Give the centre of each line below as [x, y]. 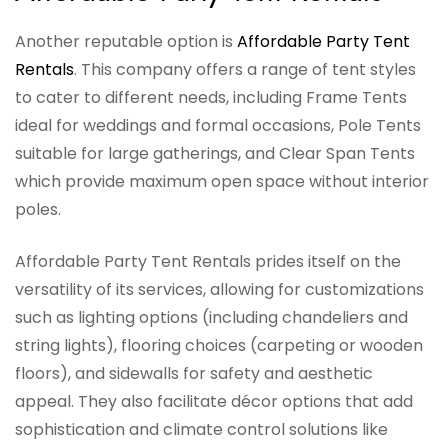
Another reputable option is [126, 42]
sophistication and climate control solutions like [201, 430]
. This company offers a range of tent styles [245, 70]
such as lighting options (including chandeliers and [211, 318]
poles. [38, 210]
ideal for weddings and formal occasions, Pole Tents [218, 126]
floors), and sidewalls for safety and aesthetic [194, 374]
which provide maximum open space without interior [222, 182]
